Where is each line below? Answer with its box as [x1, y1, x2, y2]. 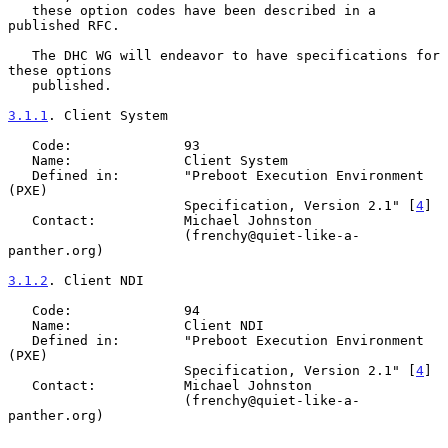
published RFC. [8, 17, 120, 33]
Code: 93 [8, 137, 32, 153]
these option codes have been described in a [8, 2, 32, 18]
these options [8, 62, 112, 78]
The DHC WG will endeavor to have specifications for [8, 47, 32, 63]
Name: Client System [8, 152, 32, 168]
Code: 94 [8, 302, 32, 318]
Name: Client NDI [8, 317, 32, 333]
